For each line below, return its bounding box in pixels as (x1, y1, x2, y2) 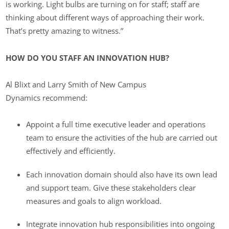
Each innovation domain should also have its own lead (26, 169, 218, 179)
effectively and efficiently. (26, 146, 116, 156)
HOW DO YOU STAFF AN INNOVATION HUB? (6, 52, 170, 63)
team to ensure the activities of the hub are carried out (26, 132, 218, 143)
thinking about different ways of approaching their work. (6, 12, 205, 23)
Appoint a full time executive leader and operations (26, 119, 206, 130)
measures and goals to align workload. (26, 195, 162, 206)
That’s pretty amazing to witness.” (6, 26, 124, 36)
